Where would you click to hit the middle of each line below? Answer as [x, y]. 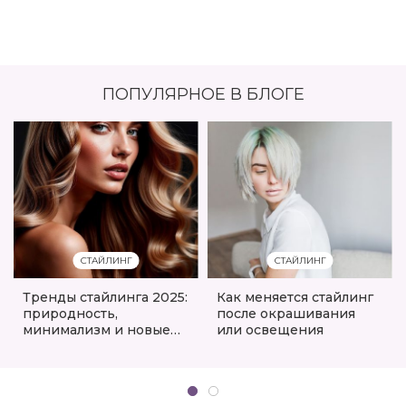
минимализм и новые [97, 330]
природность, [70, 314]
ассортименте [71, 363]
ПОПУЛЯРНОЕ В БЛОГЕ [203, 95]
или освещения [270, 330]
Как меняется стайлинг [295, 298]
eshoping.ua [63, 379]
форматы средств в [88, 347]
